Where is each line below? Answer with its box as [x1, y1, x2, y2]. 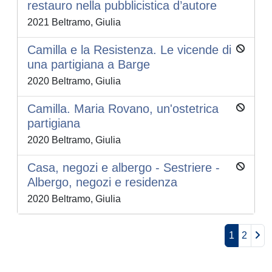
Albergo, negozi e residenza [27, 175, 177, 189]
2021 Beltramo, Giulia [27, 17, 121, 28]
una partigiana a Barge [27, 58, 150, 72]
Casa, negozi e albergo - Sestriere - [27, 161, 220, 175]
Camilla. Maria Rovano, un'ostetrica [27, 102, 219, 116]
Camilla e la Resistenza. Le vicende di [27, 43, 231, 57]
